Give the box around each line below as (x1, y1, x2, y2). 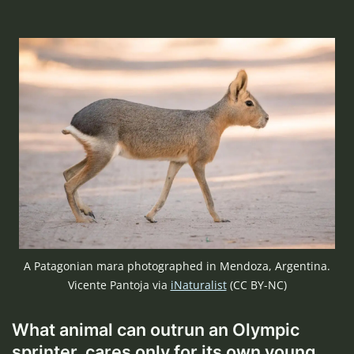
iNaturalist (170, 277, 227, 293)
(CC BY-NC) (226, 277, 287, 293)
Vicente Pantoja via (67, 277, 171, 293)
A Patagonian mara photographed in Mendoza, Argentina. (24, 258, 330, 274)
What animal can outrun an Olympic (12, 319, 299, 341)
